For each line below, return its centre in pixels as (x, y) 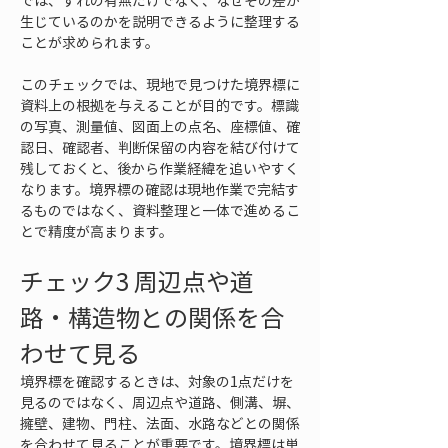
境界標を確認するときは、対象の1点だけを (157, 381)
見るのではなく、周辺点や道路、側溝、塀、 (160, 402)
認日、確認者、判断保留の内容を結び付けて (160, 147)
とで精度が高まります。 (96, 231)
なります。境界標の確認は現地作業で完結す (159, 189)
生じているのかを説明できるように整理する (160, 21)
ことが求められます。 (89, 42)
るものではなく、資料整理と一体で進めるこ (160, 210)
